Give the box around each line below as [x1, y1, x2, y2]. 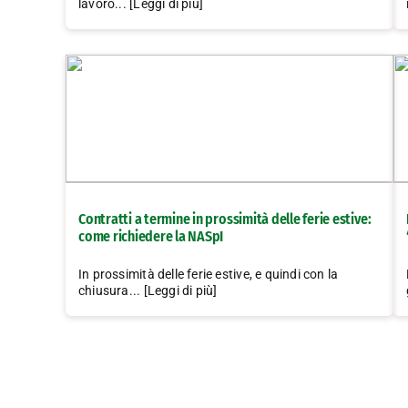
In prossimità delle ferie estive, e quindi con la [78, 267, 339, 282]
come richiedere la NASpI [78, 228, 224, 246]
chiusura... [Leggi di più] [78, 283, 218, 299]
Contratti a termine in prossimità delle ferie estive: [78, 210, 372, 229]
